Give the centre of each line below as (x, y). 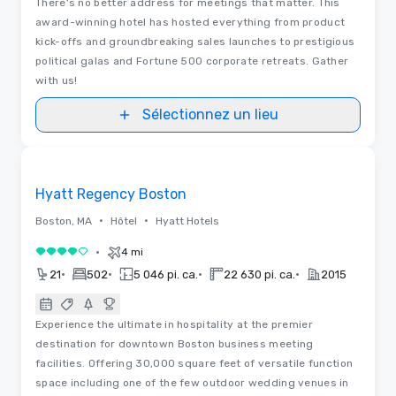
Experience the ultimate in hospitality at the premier (174, 324)
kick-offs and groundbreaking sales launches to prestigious (195, 41)
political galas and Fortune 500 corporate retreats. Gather (192, 61)
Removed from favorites (103, 162)
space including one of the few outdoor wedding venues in (192, 382)
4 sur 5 (57, 255)
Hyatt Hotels (187, 221)
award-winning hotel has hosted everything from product (190, 22)
